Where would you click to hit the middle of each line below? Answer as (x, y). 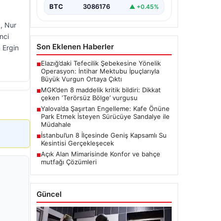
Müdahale (56, 125)
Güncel (49, 194)
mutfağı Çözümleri (69, 162)
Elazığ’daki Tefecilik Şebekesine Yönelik (101, 63)
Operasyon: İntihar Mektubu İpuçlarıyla (100, 71)
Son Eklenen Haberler (75, 47)
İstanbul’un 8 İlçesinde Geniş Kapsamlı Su (104, 135)
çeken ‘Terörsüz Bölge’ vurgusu (89, 98)
